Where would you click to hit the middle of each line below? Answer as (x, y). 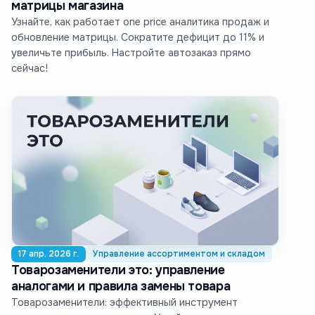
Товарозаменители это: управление (118, 270)
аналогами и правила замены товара (121, 287)
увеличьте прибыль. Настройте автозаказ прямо (131, 53)
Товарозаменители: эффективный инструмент (124, 303)
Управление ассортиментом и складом (179, 254)
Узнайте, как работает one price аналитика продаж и (140, 22)
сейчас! (30, 69)
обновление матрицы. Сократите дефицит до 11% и (138, 38)
